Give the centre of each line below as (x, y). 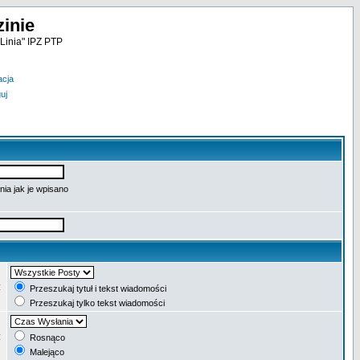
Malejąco (46, 352)
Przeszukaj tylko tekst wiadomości (96, 303)
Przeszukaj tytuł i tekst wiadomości (97, 288)
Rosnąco (46, 337)
